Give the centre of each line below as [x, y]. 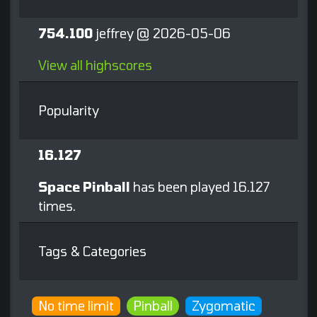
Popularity [69, 111]
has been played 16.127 [200, 187]
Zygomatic [224, 306]
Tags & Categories [92, 252]
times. [57, 206]
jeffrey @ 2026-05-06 [162, 34]
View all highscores [95, 65]
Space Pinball [84, 187]
